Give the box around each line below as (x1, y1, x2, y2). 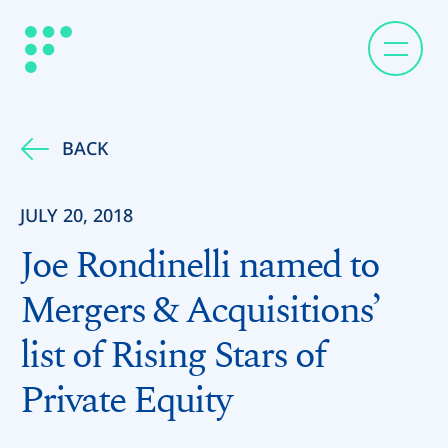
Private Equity (20, 382, 231, 421)
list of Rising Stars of (20, 337, 325, 376)
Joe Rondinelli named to (20, 247, 379, 286)
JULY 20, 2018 (20, 203, 133, 228)
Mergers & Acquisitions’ (20, 292, 380, 331)
